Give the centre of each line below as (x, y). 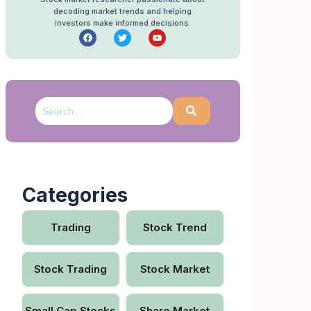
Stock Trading (71, 269)
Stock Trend (175, 228)
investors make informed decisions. (123, 23)
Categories (75, 195)
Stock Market (175, 269)
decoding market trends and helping (123, 11)
